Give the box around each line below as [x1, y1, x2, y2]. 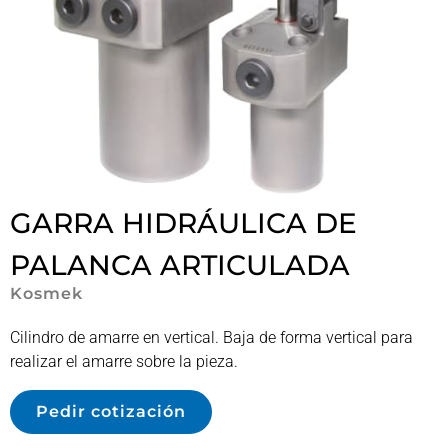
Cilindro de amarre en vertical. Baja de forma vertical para [10, 327, 413, 347]
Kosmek [10, 283, 83, 303]
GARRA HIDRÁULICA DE [10, 205, 357, 240]
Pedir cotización [36, 401, 186, 421]
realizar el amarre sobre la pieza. [10, 351, 238, 371]
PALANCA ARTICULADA [10, 247, 350, 282]
